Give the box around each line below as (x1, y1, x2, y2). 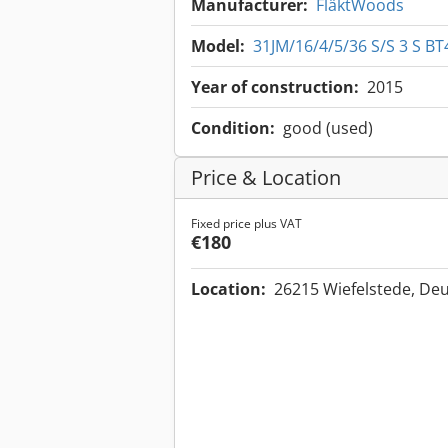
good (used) (283, 117, 373, 140)
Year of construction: (191, 76, 359, 99)
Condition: (191, 117, 275, 140)
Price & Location (191, 164, 341, 192)
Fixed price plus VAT (191, 215, 302, 233)
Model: (191, 35, 245, 58)
